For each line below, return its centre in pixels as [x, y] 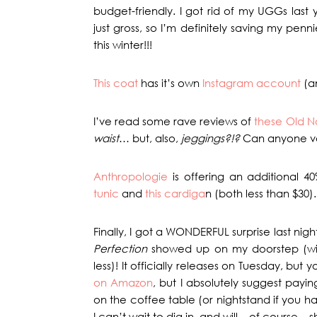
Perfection [123, 248]
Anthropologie [131, 176]
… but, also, [150, 138]
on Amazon [123, 282]
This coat [116, 83]
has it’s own [170, 83]
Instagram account [252, 83]
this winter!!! [123, 45]
